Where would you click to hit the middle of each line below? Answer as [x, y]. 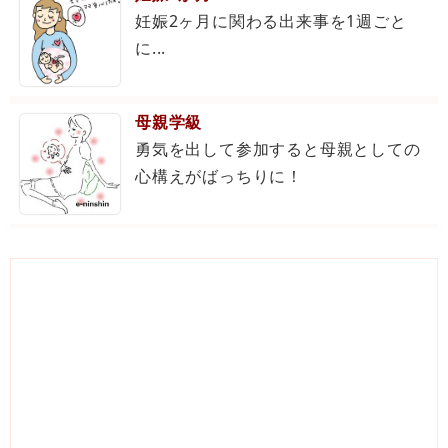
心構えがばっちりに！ [219, 176]
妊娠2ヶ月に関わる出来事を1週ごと [271, 21]
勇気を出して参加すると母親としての [278, 149]
